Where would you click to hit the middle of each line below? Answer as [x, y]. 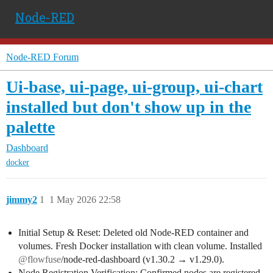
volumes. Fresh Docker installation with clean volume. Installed [140, 246]
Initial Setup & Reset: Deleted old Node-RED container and [133, 233]
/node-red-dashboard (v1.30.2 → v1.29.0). [143, 260]
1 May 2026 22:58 [85, 200]
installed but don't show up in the [129, 107]
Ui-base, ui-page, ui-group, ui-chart [134, 87]
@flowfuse [40, 260]
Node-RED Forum [42, 57]
